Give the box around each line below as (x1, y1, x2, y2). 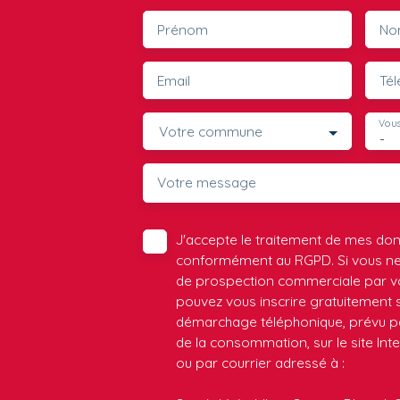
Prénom (157, 21, 208, 39)
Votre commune (159, 122, 262, 141)
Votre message (157, 173, 256, 192)
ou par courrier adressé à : (176, 354, 345, 372)
